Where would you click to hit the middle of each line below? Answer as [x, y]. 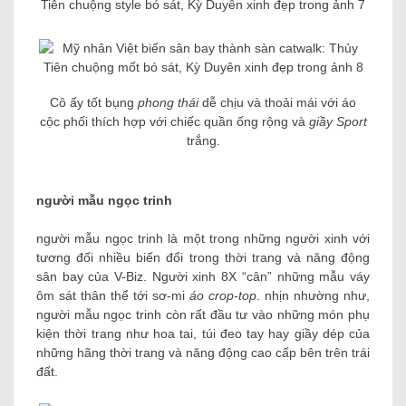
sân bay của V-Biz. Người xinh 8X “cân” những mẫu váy [203, 277]
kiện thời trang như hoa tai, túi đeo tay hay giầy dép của [203, 334]
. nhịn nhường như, [313, 296]
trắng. [203, 141]
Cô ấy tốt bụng [92, 103]
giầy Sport [338, 122]
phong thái [166, 103]
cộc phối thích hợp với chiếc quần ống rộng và [174, 122]
